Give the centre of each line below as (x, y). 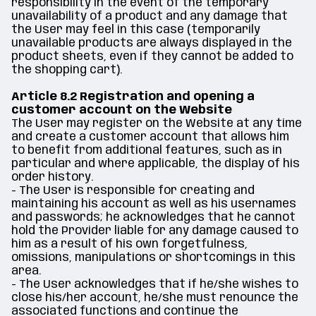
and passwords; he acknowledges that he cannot (153, 218)
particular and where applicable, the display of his (156, 164)
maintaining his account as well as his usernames (154, 204)
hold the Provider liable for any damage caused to (155, 231)
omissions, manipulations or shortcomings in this (153, 258)
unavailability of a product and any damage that (150, 17)
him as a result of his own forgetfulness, (129, 244)
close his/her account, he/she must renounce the (155, 298)
